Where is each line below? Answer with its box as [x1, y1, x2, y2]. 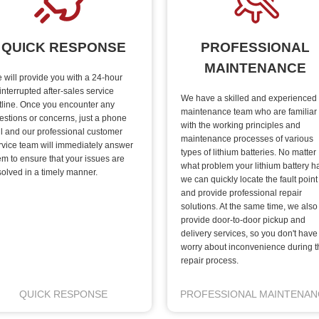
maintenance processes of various [181, 133, 314, 144]
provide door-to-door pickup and [181, 214, 306, 225]
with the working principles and [181, 120, 301, 130]
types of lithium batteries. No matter [181, 147, 317, 157]
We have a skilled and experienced [181, 93, 318, 103]
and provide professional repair [181, 187, 303, 198]
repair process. [181, 255, 239, 266]
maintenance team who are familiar [181, 106, 318, 117]
